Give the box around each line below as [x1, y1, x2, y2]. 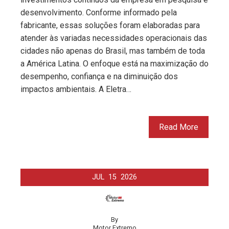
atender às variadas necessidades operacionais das [20, 33, 207, 43]
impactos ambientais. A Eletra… [20, 84, 131, 94]
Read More [159, 122, 198, 132]
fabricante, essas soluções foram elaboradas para [20, 20, 200, 30]
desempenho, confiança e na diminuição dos [20, 71, 178, 81]
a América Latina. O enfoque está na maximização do [20, 58, 209, 68]
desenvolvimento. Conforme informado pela [20, 7, 177, 17]
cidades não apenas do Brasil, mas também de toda [20, 45, 205, 56]
